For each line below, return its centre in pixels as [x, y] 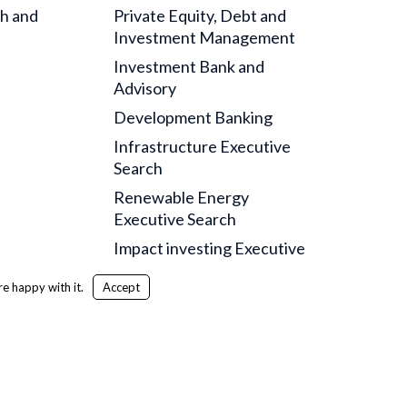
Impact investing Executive [210, 248]
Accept [121, 287]
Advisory [145, 88]
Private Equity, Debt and [200, 15]
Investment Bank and [189, 66]
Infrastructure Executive [203, 146]
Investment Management [205, 37]
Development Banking [194, 117]
